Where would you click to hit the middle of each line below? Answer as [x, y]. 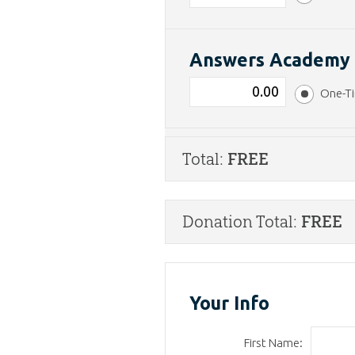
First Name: [273, 342]
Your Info [230, 303]
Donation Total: [242, 222]
